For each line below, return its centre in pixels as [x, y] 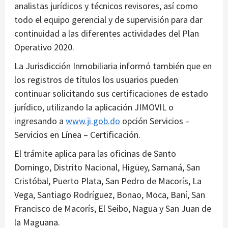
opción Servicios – [155, 121]
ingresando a [40, 121]
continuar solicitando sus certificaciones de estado [111, 93]
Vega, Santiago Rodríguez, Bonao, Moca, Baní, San [110, 194]
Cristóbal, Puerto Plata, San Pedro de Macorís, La [108, 181]
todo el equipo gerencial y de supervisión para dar [108, 19]
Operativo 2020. [44, 47]
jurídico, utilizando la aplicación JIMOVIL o [94, 107]
